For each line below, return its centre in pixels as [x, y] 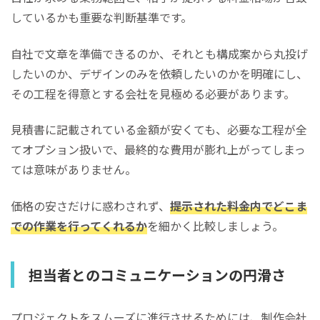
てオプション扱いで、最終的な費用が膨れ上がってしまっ [158, 150]
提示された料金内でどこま [239, 205]
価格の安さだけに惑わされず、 [90, 205]
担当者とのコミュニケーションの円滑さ [157, 274]
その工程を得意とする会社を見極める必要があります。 [153, 93]
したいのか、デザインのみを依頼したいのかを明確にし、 [159, 73]
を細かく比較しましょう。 [215, 225]
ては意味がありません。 [74, 170]
